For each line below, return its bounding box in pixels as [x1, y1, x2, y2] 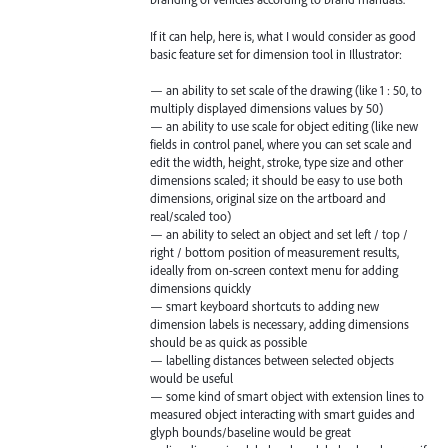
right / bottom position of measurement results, [150, 243, 399, 260]
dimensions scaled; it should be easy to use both [150, 171, 403, 188]
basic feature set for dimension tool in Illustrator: [150, 45, 402, 62]
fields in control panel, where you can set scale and [150, 135, 412, 152]
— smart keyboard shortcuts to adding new [150, 297, 379, 314]
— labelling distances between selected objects [150, 351, 394, 368]
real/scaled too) [150, 207, 231, 224]
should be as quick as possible [150, 333, 307, 350]
